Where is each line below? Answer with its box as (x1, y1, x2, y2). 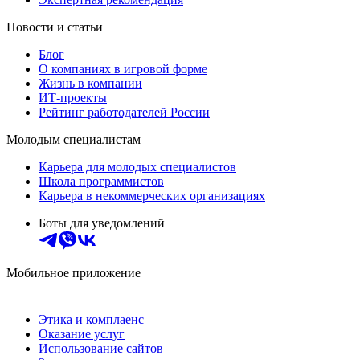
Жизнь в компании (39, 76, 142, 90)
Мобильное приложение (6, 265, 141, 280)
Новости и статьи (6, 19, 103, 34)
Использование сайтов (39, 341, 163, 355)
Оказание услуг (39, 326, 125, 341)
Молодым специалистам (6, 132, 141, 146)
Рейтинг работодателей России (39, 104, 210, 119)
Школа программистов (39, 174, 164, 188)
